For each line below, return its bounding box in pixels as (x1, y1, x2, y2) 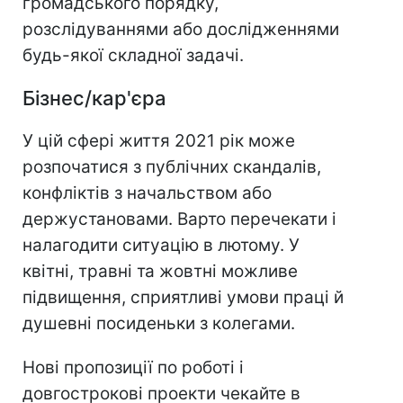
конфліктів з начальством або (22, 183, 272, 204)
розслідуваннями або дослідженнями (22, 19, 339, 40)
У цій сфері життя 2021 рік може (22, 130, 295, 152)
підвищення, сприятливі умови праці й (22, 287, 344, 309)
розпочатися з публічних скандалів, (22, 157, 321, 178)
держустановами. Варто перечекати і (22, 209, 336, 230)
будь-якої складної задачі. (22, 45, 244, 67)
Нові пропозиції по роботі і (22, 357, 244, 379)
